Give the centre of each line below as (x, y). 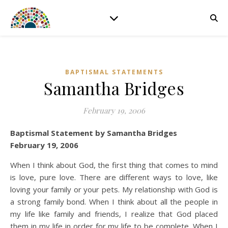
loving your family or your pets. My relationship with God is (114, 189)
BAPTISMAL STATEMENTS (114, 72)
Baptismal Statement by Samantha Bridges (96, 133)
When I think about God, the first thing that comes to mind (114, 165)
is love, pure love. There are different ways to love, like (114, 177)
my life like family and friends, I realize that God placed (114, 214)
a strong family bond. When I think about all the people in (114, 202)
